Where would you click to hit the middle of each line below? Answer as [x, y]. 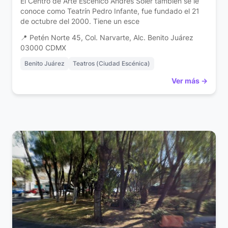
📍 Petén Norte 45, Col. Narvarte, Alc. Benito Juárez [107, 38]
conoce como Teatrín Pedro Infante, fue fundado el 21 [110, 11]
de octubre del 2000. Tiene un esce [80, 21]
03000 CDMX [43, 48]
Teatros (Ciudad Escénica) [111, 64]
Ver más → [190, 81]
